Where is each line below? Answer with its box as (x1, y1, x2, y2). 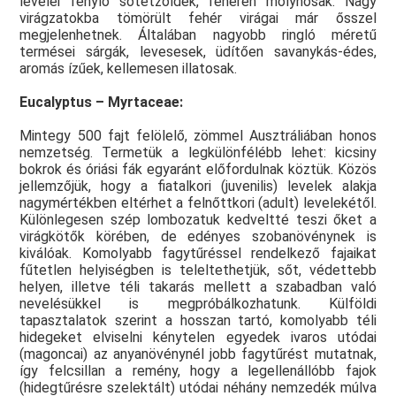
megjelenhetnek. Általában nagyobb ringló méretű (19, 27, 377, 44)
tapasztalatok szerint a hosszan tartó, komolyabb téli (19, 312, 377, 330)
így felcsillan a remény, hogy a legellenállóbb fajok (19, 362, 377, 380)
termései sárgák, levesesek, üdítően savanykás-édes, (19, 43, 377, 61)
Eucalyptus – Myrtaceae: (19, 94, 184, 111)
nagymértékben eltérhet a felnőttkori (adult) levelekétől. (19, 194, 377, 212)
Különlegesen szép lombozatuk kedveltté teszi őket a (19, 211, 377, 229)
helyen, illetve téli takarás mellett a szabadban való (19, 278, 377, 296)
